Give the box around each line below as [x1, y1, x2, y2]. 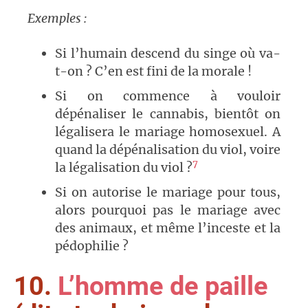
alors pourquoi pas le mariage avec [55, 202, 280, 219]
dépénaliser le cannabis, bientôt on [55, 106, 280, 122]
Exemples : [27, 10, 87, 27]
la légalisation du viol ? [55, 159, 192, 176]
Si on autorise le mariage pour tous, [55, 184, 280, 201]
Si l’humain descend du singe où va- [55, 45, 280, 62]
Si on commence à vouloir [55, 88, 280, 104]
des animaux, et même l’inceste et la [55, 220, 280, 236]
